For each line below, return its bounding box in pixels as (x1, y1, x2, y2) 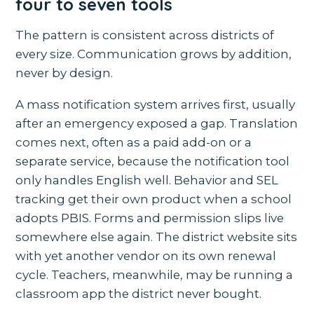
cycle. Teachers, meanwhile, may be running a (15, 268, 294, 282)
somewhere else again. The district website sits (15, 230, 298, 245)
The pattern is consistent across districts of (15, 28, 275, 43)
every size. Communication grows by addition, (15, 47, 292, 62)
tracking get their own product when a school (15, 192, 292, 207)
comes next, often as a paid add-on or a (15, 135, 252, 150)
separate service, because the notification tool (15, 154, 290, 169)
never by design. (15, 66, 114, 81)
